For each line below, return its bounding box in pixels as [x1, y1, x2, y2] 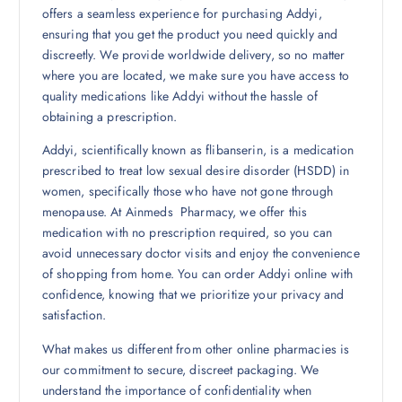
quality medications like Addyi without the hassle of [41, 87, 319, 106]
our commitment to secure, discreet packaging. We [41, 360, 319, 379]
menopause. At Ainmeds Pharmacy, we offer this [41, 203, 308, 222]
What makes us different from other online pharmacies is [41, 339, 350, 358]
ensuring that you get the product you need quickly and [41, 25, 338, 44]
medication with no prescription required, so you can [41, 223, 333, 242]
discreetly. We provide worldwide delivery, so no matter [41, 46, 345, 65]
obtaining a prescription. [41, 108, 178, 127]
